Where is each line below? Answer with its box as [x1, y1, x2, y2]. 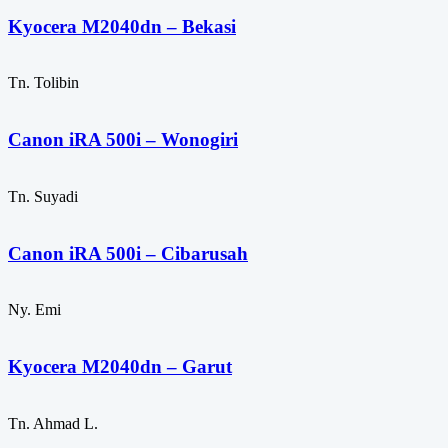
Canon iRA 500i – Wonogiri [8, 129, 238, 151]
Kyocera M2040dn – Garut [8, 355, 232, 377]
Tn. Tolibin [8, 74, 79, 92]
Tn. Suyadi [8, 187, 78, 205]
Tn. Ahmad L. [8, 414, 98, 432]
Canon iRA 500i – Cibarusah [8, 242, 248, 264]
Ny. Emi [8, 301, 61, 319]
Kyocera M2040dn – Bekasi [8, 15, 236, 37]
